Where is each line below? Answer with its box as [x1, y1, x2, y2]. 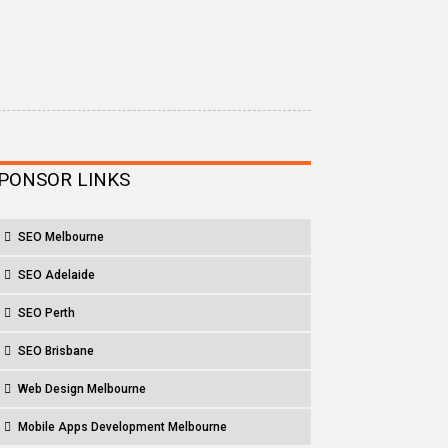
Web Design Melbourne [18, 382, 147, 397]
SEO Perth [18, 306, 76, 321]
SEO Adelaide [18, 268, 96, 283]
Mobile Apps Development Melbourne [18, 420, 228, 435]
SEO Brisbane [18, 344, 95, 359]
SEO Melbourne [18, 230, 105, 245]
